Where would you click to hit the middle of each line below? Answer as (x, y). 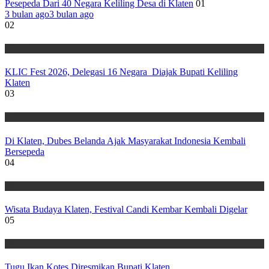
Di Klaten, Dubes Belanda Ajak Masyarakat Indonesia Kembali (125, 141)
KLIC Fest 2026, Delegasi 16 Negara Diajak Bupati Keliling (121, 72)
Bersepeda (25, 151)
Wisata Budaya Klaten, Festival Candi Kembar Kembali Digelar (126, 209)
